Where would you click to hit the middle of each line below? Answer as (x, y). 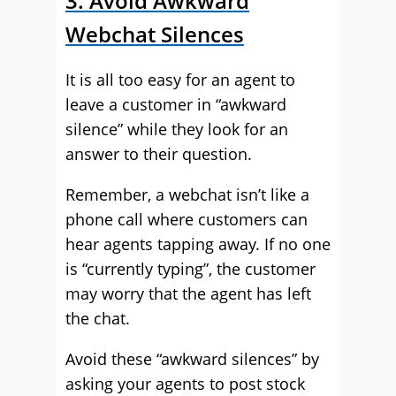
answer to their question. (159, 154)
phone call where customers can (187, 219)
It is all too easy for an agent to (180, 80)
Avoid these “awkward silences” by (192, 359)
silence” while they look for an (177, 129)
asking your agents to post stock (185, 384)
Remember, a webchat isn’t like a (187, 194)
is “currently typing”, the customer (190, 269)
